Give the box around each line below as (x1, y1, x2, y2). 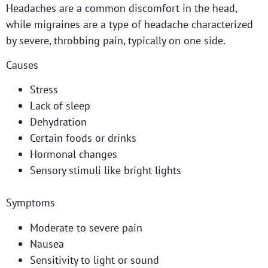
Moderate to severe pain (30, 220, 142, 234)
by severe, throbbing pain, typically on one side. (6, 33, 226, 47)
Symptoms (6, 196, 55, 210)
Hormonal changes (30, 147, 117, 162)
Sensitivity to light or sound (30, 252, 159, 267)
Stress (30, 83, 58, 97)
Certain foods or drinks (30, 131, 136, 145)
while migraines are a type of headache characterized (6, 17, 253, 31)
